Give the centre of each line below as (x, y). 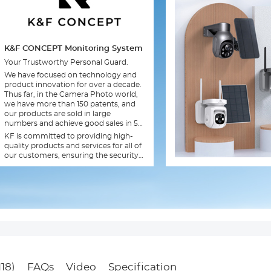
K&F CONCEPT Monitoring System (73, 48)
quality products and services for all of (73, 145)
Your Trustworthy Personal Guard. (66, 62)
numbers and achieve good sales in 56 (73, 123)
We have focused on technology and (70, 75)
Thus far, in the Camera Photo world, (71, 94)
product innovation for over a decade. (73, 84)
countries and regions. (44, 133)
